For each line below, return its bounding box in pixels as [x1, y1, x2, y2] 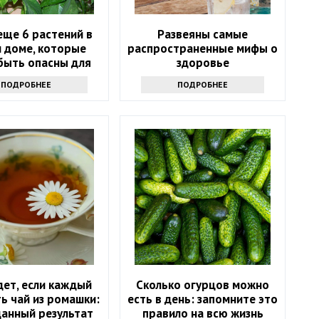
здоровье [176, 54, 229, 70]
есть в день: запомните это [127, 291, 278, 307]
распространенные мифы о [127, 40, 278, 56]
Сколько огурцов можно [136, 276, 270, 293]
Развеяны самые [157, 26, 249, 42]
